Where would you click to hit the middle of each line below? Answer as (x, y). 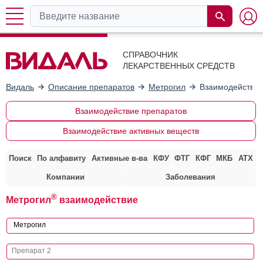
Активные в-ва (119, 158)
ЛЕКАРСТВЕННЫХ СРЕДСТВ (179, 66)
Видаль (20, 87)
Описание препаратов (91, 87)
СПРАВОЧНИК (150, 55)
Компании (65, 177)
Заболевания (190, 177)
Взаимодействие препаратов (131, 111)
